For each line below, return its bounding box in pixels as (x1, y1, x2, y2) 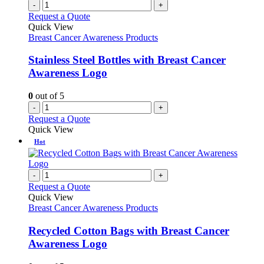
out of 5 (33, 91, 64, 101)
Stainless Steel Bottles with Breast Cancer (28, 54, 226, 67)
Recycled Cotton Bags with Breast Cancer (28, 224, 229, 237)
